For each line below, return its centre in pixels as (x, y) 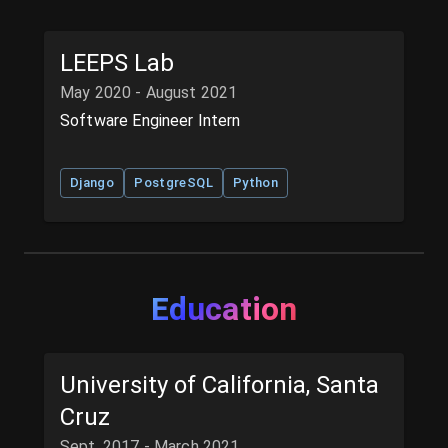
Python (255, 182)
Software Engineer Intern (150, 120)
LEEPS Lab (117, 62)
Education (224, 309)
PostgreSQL (173, 182)
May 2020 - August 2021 (149, 92)
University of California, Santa (219, 385)
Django (92, 182)
